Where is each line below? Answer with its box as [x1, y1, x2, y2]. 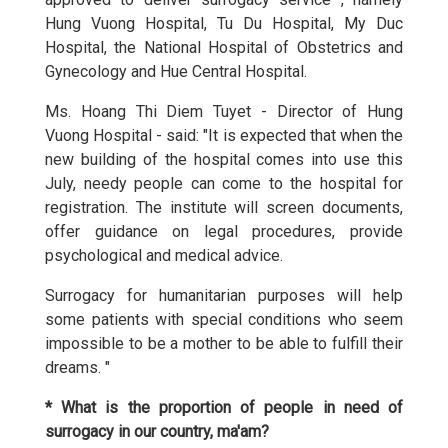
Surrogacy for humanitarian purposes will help [45, 286, 403, 306]
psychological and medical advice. [45, 246, 283, 266]
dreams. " [45, 358, 110, 378]
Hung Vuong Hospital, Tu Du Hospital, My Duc [45, 14, 403, 34]
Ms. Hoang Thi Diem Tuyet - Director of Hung [45, 102, 403, 122]
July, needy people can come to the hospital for [45, 174, 403, 194]
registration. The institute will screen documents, [45, 198, 403, 218]
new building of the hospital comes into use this [45, 150, 403, 170]
